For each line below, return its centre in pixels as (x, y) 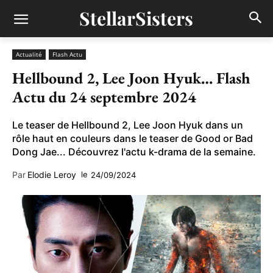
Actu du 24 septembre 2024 (104, 97)
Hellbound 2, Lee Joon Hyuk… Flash (131, 78)
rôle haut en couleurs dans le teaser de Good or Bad (133, 138)
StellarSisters (136, 18)
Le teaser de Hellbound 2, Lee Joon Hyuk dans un (128, 125)
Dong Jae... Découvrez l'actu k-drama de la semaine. (134, 152)
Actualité (29, 54)
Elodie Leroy (52, 175)
